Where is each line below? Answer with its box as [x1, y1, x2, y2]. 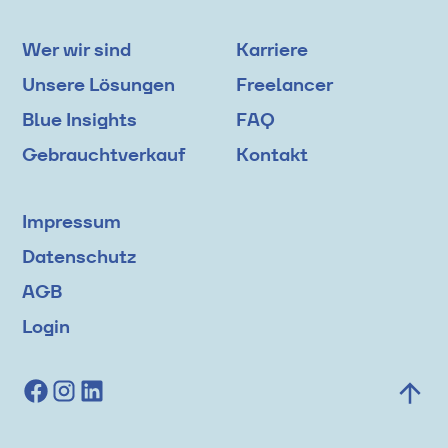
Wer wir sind [22, 37, 132, 62]
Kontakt [236, 142, 308, 167]
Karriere [236, 37, 308, 62]
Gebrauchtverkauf [22, 142, 186, 167]
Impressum [22, 209, 122, 234]
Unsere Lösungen [22, 72, 176, 97]
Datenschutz [22, 244, 137, 269]
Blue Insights [22, 107, 138, 132]
